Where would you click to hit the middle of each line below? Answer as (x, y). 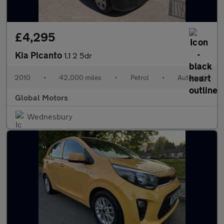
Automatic (193, 77)
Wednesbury (50, 116)
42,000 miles (80, 77)
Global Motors (41, 97)
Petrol (139, 77)
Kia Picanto (39, 55)
